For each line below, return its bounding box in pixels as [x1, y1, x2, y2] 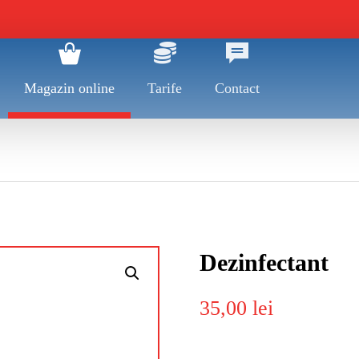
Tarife [147, 80, 182, 96]
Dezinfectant [199, 249, 329, 276]
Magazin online [24, 80, 115, 96]
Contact [215, 80, 260, 96]
